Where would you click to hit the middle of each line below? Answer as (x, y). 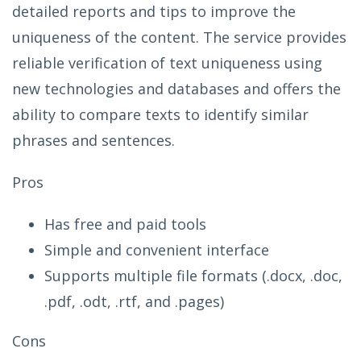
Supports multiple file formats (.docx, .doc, (193, 275)
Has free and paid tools (125, 224)
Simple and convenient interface (157, 249)
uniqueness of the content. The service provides (179, 37)
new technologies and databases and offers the (176, 88)
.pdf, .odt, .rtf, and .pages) (134, 301)
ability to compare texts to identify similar (160, 114)
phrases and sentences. (93, 140)
